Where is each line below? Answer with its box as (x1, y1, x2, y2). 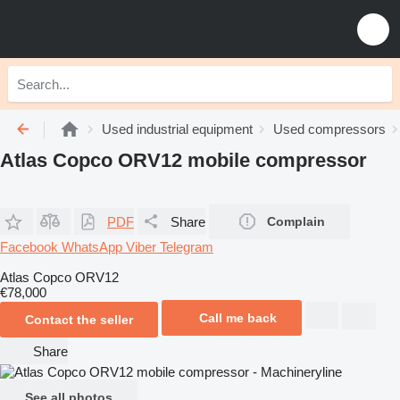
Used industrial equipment (102, 121, 253, 137)
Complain (267, 214, 325, 229)
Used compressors (273, 121, 386, 137)
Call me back (199, 311, 277, 325)
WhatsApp (62, 239, 126, 254)
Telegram (160, 239, 213, 254)
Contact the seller (25, 312, 133, 327)
